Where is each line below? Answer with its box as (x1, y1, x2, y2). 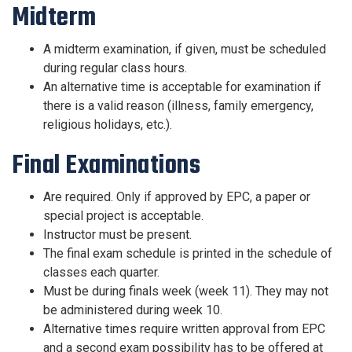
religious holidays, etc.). (43, 117, 172, 132)
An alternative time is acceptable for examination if (43, 79, 321, 94)
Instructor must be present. (43, 227, 192, 242)
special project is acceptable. (43, 208, 203, 223)
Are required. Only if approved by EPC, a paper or (43, 189, 310, 204)
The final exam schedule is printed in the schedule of (43, 246, 332, 261)
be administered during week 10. (43, 302, 222, 317)
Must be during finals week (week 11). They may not (43, 284, 328, 299)
